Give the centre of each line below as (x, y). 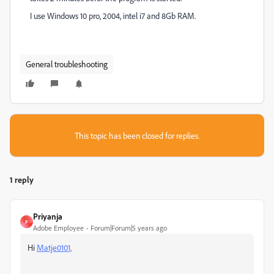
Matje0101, (54, 247)
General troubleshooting (67, 64)
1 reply (22, 180)
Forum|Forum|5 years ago (129, 228)
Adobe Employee (58, 228)
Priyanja (48, 216)
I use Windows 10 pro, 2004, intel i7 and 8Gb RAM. (113, 16)
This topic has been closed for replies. (137, 135)
